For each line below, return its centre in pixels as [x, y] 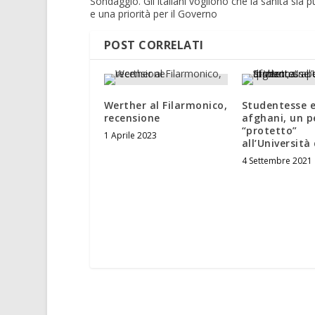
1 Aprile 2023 [130, 136]
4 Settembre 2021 [277, 161]
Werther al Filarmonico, [166, 105]
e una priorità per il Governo [153, 14]
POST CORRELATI [154, 45]
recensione [134, 118]
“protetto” [269, 131]
